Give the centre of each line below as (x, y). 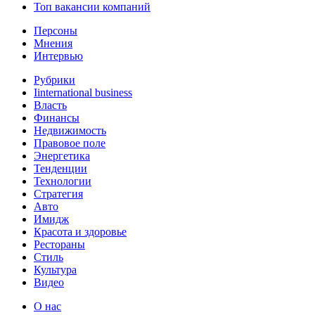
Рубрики (54, 80)
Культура (55, 270)
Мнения (53, 43)
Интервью (58, 56)
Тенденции (60, 168)
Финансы (57, 118)
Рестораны (59, 244)
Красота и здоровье (80, 232)
